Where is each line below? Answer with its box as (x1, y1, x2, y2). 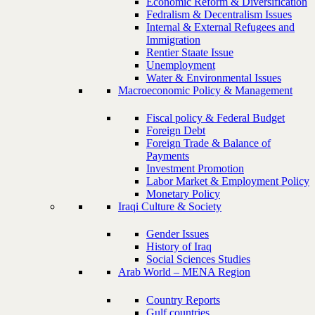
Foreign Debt (146, 124, 205, 136)
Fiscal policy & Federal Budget (146, 111, 285, 124)
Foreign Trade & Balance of (146, 136, 271, 149)
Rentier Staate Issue (146, 46, 233, 58)
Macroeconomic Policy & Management (118, 84, 292, 96)
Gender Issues (146, 228, 209, 240)
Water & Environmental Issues (146, 71, 281, 84)
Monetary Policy (146, 187, 220, 200)
